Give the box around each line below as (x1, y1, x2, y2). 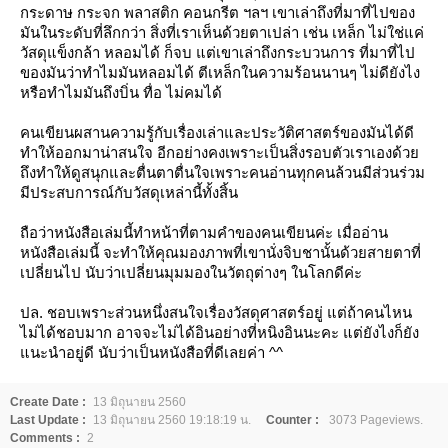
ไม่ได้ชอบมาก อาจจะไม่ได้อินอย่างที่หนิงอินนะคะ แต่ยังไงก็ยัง (20, 323, 419, 341)
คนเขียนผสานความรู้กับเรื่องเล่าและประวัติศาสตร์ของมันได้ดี (20, 123, 414, 141)
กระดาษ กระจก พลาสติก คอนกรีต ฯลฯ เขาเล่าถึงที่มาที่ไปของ (20, 3, 415, 21)
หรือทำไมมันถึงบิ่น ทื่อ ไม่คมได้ (20, 83, 222, 101)
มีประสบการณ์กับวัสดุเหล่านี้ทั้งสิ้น (20, 183, 238, 201)
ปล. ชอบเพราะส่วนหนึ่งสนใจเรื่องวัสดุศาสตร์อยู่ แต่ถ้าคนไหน (20, 303, 412, 321)
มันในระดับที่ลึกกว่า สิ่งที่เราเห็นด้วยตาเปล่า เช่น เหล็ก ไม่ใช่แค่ (20, 23, 424, 41)
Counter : (266, 412, 319, 427)
